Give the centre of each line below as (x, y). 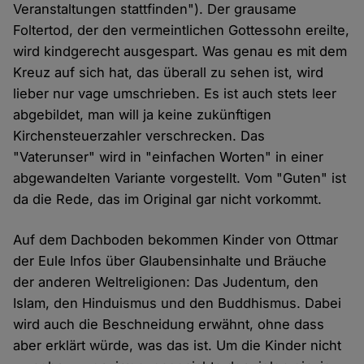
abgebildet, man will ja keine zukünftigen (143, 114)
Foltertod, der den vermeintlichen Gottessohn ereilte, (182, 30)
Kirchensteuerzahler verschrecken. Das (139, 135)
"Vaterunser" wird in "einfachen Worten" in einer (169, 156)
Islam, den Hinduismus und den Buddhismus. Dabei (178, 303)
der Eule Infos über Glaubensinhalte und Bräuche (170, 260)
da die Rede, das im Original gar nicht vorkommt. (168, 199)
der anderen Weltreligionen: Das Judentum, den (166, 282)
